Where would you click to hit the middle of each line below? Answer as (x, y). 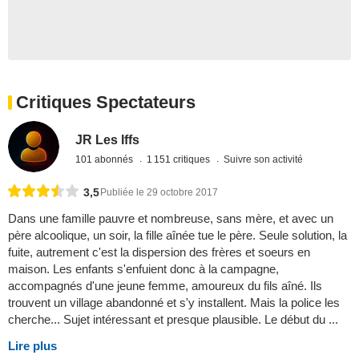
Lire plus (32, 346)
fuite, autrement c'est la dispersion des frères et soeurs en (159, 252)
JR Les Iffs (108, 139)
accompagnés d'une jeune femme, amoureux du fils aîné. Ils (165, 286)
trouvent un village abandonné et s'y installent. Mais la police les (174, 303)
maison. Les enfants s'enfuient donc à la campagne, (143, 269)
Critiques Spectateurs (106, 102)
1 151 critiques (180, 159)
